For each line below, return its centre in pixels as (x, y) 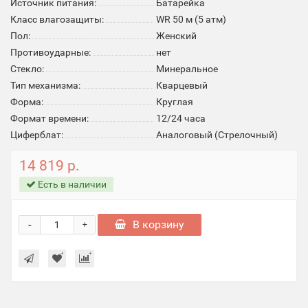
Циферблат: (37, 135)
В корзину (158, 224)
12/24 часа (181, 118)
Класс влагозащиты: (57, 19)
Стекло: (27, 69)
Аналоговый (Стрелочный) (217, 135)
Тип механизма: (45, 85)
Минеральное (187, 69)
